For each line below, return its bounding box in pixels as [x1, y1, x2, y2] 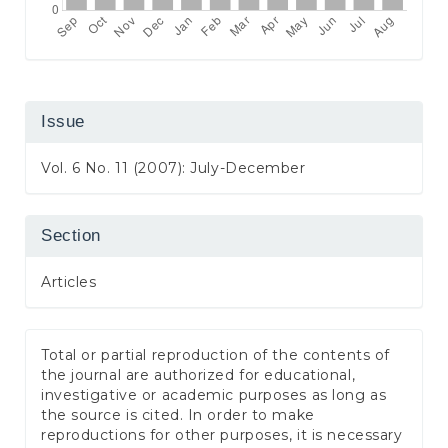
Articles [41, 272, 97, 291]
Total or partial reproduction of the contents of [41, 345, 390, 364]
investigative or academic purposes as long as [41, 385, 387, 404]
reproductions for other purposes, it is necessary [41, 425, 403, 444]
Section [41, 225, 101, 245]
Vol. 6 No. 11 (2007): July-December [41, 158, 306, 177]
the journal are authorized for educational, [41, 365, 356, 384]
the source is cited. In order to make [41, 405, 315, 424]
